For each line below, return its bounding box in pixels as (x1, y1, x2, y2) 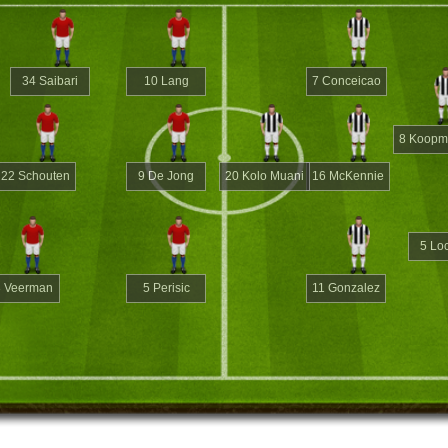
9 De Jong (138, 169, 195, 184)
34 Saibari (22, 73, 79, 88)
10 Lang (143, 73, 189, 88)
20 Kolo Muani (225, 169, 305, 184)
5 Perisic (142, 281, 190, 296)
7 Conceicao (312, 73, 382, 88)
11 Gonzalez (312, 281, 381, 296)
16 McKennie (312, 169, 385, 184)
